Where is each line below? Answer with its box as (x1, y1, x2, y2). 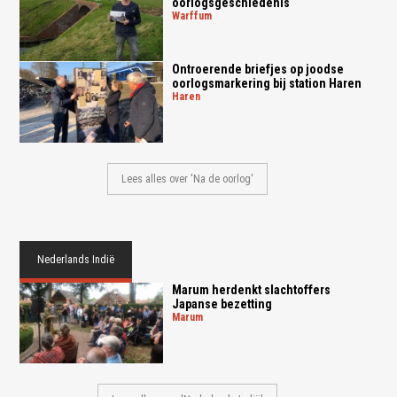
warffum (179, 9, 212, 22)
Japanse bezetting (171, 297, 272, 312)
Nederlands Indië (37, 253, 115, 267)
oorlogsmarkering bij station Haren (171, 76, 362, 91)
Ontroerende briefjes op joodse (171, 62, 344, 77)
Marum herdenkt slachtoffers (171, 283, 331, 298)
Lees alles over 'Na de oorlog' (121, 173, 254, 186)
